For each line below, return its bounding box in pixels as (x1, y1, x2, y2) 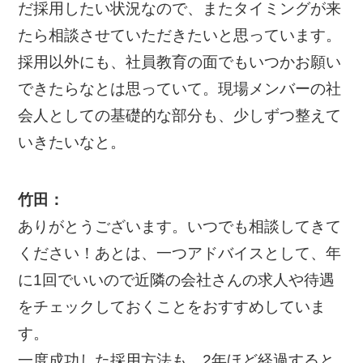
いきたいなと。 (18, 134, 126, 152)
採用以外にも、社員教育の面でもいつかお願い (18, 53, 342, 71)
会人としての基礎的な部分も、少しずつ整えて (18, 107, 342, 125)
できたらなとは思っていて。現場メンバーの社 (18, 80, 342, 98)
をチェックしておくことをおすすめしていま (18, 297, 327, 315)
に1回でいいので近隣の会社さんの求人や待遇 (18, 271, 335, 288)
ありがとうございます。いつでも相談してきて (18, 217, 342, 235)
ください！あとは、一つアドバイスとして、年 (18, 244, 342, 262)
